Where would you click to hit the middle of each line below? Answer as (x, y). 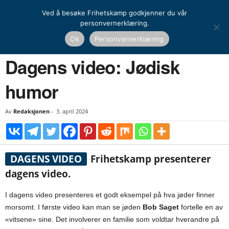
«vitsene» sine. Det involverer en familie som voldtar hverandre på (112, 219)
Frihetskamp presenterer (149, 159)
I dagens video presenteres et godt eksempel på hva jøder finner (110, 195)
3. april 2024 (72, 111)
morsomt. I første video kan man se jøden (74, 207)
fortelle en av (201, 207)
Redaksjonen (31, 111)
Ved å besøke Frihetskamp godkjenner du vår (114, 13)
